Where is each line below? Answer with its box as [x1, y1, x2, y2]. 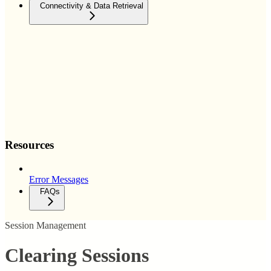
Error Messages [29, 174, 88, 185]
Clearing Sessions [5, 244, 149, 266]
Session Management [5, 220, 86, 231]
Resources [5, 139, 54, 152]
